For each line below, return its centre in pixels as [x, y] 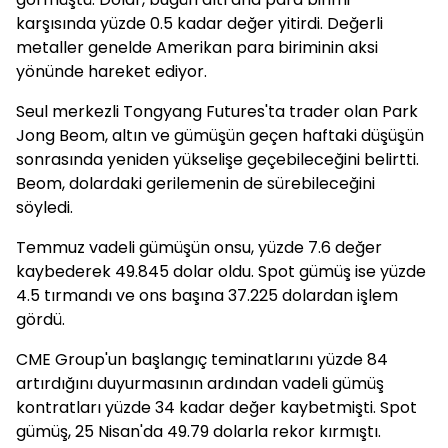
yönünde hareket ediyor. [111, 71]
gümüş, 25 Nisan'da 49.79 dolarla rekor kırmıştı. [198, 431]
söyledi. [44, 207]
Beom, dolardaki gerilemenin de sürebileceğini [195, 183]
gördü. [40, 319]
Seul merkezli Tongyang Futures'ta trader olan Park [217, 111]
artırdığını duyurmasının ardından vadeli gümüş [200, 383]
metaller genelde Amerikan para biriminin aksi [197, 47]
